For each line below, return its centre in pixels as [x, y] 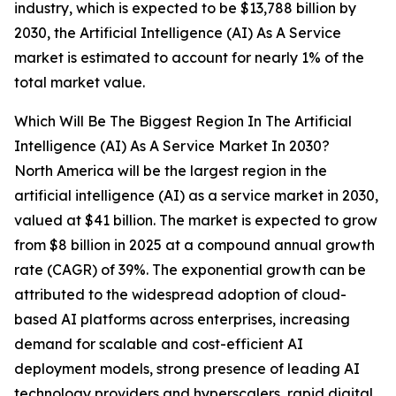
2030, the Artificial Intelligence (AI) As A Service [178, 33]
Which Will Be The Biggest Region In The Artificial [183, 122]
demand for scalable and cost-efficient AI [159, 344]
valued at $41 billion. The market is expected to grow [196, 221]
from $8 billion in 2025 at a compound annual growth [194, 245]
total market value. [80, 83]
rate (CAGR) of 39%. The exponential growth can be [190, 270]
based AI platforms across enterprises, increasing [182, 320]
